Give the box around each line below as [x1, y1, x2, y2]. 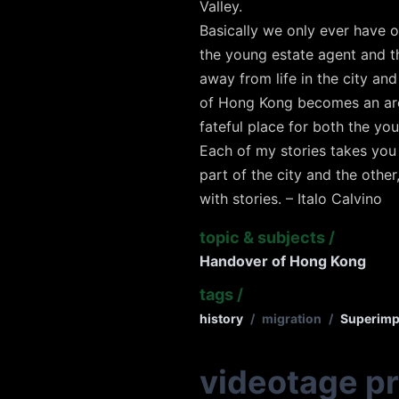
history [199, 311, 243, 327]
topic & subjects [199, 228, 325, 248]
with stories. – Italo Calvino [199, 190, 382, 208]
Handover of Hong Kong [199, 252, 366, 271]
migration [262, 311, 322, 327]
